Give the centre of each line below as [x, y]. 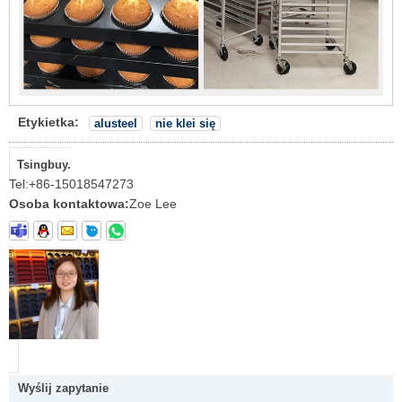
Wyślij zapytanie [63, 388]
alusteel [116, 123]
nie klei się [185, 123]
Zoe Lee [153, 203]
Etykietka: [48, 122]
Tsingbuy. [44, 164]
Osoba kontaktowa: [69, 203]
